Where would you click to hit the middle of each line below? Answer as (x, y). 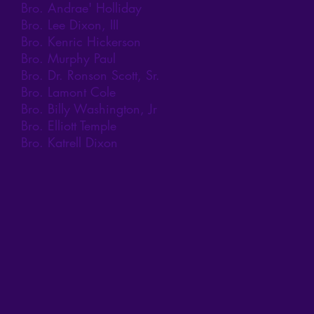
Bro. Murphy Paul (68, 59)
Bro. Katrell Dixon (69, 143)
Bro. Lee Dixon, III (70, 25)
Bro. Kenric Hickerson (81, 42)
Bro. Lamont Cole (68, 92)
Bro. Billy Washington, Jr (89, 109)
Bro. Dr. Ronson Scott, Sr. (90, 75)
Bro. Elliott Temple (69, 126)
